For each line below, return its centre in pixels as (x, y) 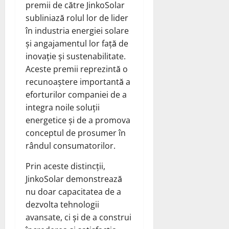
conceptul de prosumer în (76, 133)
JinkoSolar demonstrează (74, 179)
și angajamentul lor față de (77, 43)
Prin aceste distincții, (65, 166)
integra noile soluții (63, 107)
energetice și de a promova (78, 120)
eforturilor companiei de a (76, 94)
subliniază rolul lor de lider (77, 18)
